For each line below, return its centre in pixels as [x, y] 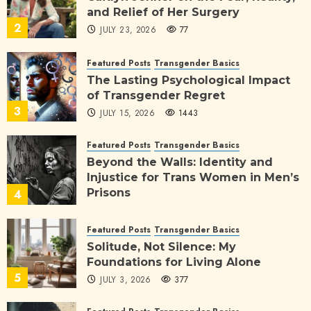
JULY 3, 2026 [126, 279]
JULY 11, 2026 [128, 210]
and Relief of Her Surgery [163, 12]
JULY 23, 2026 [128, 30]
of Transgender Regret [156, 95]
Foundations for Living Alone [174, 262]
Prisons [109, 192]
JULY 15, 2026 [128, 113]
